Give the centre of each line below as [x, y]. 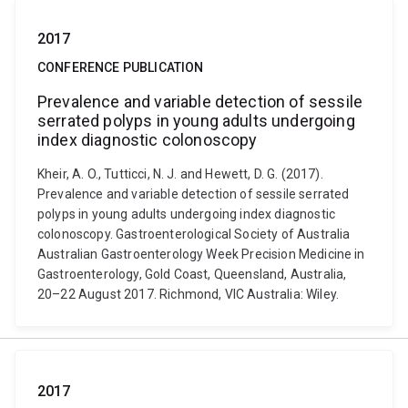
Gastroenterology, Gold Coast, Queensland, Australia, [192, 274]
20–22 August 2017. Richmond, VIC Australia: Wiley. [189, 294]
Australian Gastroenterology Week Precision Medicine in [201, 254]
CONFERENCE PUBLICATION [121, 67]
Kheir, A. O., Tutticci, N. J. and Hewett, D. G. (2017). [180, 174]
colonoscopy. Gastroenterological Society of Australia [194, 234]
